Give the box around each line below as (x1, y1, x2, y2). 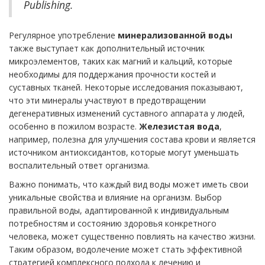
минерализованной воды (118, 30, 232, 41)
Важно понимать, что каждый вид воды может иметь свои (9, 179, 248, 190)
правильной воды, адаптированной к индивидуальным (9, 205, 229, 216)
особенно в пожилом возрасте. (9, 121, 139, 132)
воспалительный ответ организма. (9, 160, 150, 172)
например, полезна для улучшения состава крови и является (9, 134, 256, 146)
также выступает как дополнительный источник (9, 43, 205, 54)
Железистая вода (139, 121, 219, 132)
